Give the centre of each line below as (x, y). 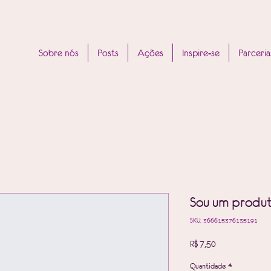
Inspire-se (201, 53)
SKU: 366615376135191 (224, 220)
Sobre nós (58, 53)
